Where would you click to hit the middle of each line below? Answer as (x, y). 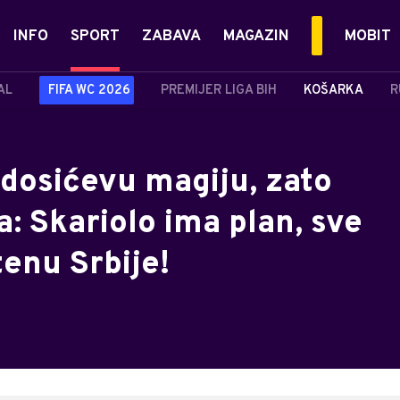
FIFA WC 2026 (89, 90)
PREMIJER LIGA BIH (219, 90)
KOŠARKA (333, 90)
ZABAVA (171, 37)
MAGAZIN (256, 37)
